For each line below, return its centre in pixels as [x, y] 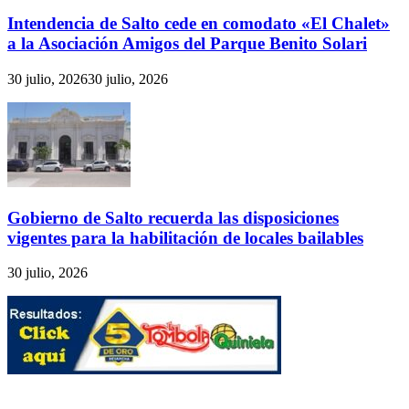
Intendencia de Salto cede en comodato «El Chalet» [199, 24]
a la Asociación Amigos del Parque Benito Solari [187, 44]
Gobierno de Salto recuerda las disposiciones [173, 217]
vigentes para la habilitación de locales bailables [185, 237]
